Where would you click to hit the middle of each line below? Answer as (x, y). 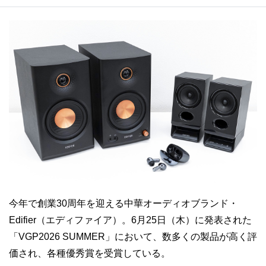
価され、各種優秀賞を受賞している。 (90, 253)
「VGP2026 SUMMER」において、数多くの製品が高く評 (133, 236)
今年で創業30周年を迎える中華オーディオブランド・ (123, 203)
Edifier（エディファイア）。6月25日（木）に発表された (130, 220)
